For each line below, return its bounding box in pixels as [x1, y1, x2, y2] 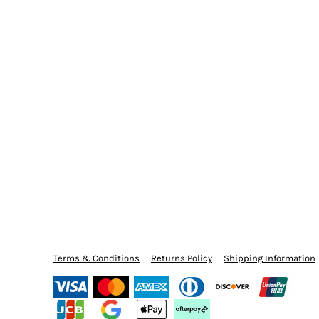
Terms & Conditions [53, 253, 140, 263]
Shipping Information [224, 253, 315, 263]
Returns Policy [151, 253, 212, 263]
